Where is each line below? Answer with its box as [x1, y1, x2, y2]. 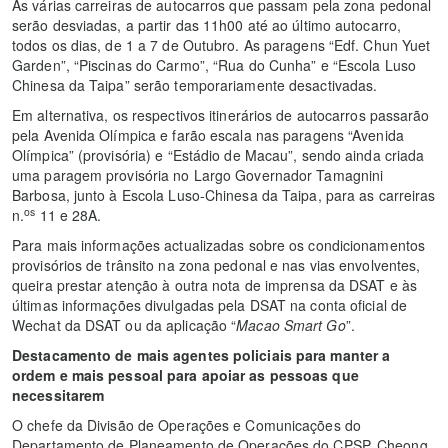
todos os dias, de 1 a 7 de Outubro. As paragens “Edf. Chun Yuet [12, 35, 431, 56]
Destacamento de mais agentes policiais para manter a [12, 345, 391, 366]
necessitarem [12, 385, 105, 406]
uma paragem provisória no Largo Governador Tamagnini [12, 165, 384, 186]
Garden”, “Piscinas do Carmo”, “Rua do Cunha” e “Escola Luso [12, 55, 416, 76]
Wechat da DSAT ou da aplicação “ [12, 315, 237, 336]
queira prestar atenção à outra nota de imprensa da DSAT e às [12, 275, 418, 296]
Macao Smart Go [236, 315, 346, 336]
